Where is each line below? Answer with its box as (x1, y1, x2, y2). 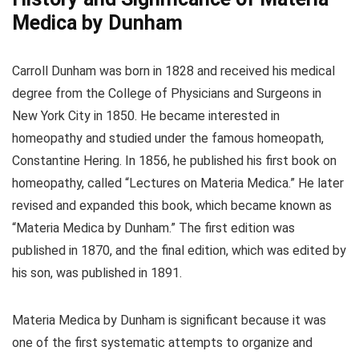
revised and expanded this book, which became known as (12, 197, 332, 213)
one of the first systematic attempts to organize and (12, 334, 313, 350)
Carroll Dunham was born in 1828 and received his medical (12, 63, 335, 79)
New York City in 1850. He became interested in (12, 107, 280, 123)
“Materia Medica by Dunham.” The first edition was (12, 220, 295, 236)
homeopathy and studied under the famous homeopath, (12, 130, 324, 146)
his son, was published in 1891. (12, 264, 182, 280)
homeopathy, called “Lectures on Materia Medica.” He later (12, 175, 344, 191)
